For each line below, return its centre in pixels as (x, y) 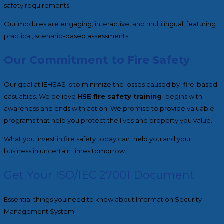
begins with (182, 96)
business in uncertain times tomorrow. (65, 151)
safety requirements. (37, 5)
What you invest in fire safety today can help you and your (98, 139)
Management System (39, 211)
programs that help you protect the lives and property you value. (108, 120)
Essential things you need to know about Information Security (103, 199)
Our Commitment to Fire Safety (97, 60)
